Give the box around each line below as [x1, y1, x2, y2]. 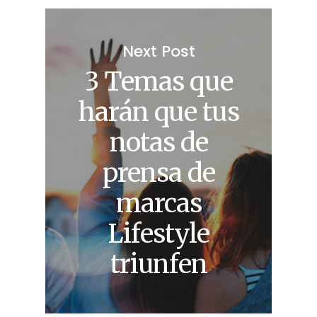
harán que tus [79, 96, 239, 128]
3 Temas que [85, 65, 233, 98]
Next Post [122, 40, 195, 62]
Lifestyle [108, 217, 209, 250]
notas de [110, 126, 208, 158]
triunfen [110, 248, 208, 280]
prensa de [102, 156, 216, 189]
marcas [116, 187, 202, 219]
